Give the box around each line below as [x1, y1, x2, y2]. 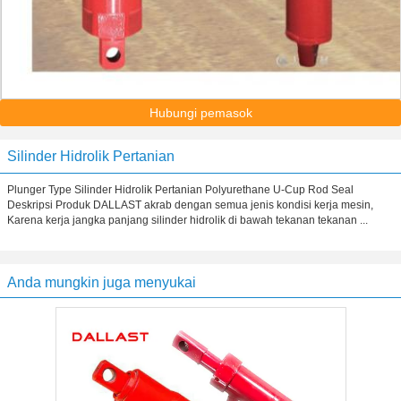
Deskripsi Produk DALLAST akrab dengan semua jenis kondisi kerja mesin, [7, 199, 373, 211]
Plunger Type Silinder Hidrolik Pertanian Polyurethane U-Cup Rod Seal [7, 183, 354, 196]
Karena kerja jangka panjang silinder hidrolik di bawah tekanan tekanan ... [7, 214, 368, 226]
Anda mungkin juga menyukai [7, 275, 196, 290]
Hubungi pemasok [149, 106, 252, 120]
